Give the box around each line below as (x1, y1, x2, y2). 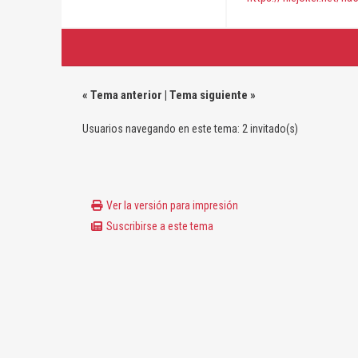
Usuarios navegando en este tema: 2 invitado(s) (82, 122, 298, 136)
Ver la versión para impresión (106, 199, 239, 213)
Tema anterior (89, 88, 162, 103)
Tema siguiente (169, 88, 248, 103)
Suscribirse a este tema (106, 220, 214, 233)
